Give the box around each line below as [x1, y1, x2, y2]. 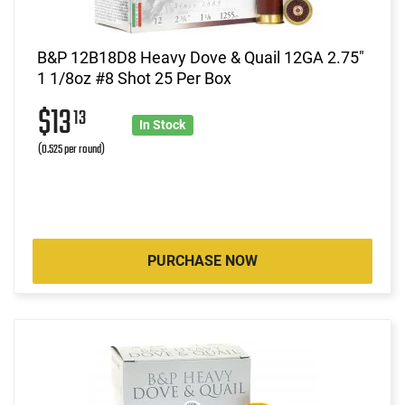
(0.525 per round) [38, 139, 105, 159]
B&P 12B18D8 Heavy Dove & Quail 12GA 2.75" [37, 47, 364, 67]
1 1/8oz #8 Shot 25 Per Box [37, 68, 231, 88]
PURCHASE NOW [147, 251, 258, 269]
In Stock [139, 117, 186, 132]
